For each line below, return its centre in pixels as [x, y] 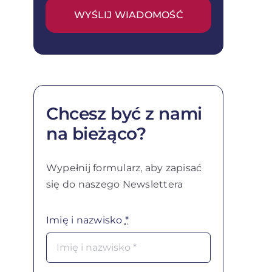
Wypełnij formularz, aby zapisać [124, 168]
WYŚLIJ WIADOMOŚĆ [128, 15]
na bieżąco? [96, 134]
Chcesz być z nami [124, 114]
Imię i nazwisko [85, 220]
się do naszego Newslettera [114, 185]
